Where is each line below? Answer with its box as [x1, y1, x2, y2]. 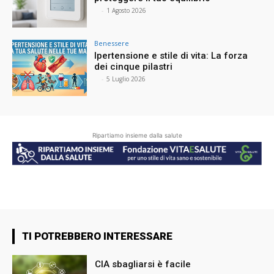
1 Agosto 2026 [106, 6, 147, 15]
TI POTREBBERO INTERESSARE [22, 230, 172, 243]
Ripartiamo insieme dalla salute [92, 131, 182, 139]
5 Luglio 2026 [106, 75, 146, 84]
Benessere [94, 39, 130, 48]
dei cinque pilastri [94, 61, 176, 73]
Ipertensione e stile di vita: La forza [94, 50, 248, 62]
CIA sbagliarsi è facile [95, 259, 191, 270]
